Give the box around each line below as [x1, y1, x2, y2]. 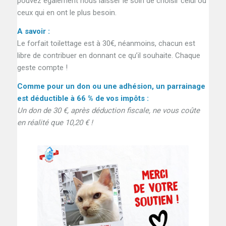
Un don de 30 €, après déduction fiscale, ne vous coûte [17, 105, 200, 115]
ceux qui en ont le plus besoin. [17, 8, 117, 18]
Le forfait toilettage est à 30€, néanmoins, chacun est [17, 39, 195, 48]
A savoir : [17, 27, 50, 36]
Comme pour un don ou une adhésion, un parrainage [17, 81, 205, 91]
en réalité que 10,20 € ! [17, 118, 93, 127]
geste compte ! [17, 63, 68, 73]
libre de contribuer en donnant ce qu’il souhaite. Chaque [17, 51, 200, 61]
